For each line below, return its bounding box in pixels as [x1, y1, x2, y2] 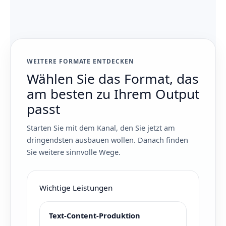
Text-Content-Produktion [49, 210, 140, 221]
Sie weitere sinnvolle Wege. [27, 147, 121, 157]
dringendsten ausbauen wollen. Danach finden [27, 135, 188, 145]
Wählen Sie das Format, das [27, 70, 199, 88]
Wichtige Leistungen [39, 183, 112, 193]
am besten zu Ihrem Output [27, 85, 199, 103]
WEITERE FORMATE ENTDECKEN [27, 57, 134, 66]
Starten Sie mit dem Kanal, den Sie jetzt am [27, 123, 175, 133]
